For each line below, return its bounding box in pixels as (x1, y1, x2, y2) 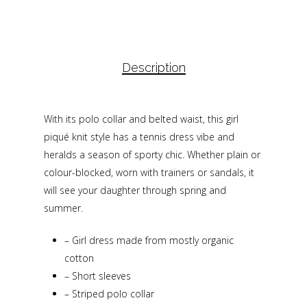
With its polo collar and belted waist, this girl (44, 112, 238, 125)
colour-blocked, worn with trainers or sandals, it (44, 165, 254, 179)
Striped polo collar (69, 286, 154, 300)
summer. (44, 201, 83, 214)
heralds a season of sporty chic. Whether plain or (44, 147, 260, 161)
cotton (64, 251, 94, 265)
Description (121, 60, 186, 75)
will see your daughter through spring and (44, 183, 226, 197)
